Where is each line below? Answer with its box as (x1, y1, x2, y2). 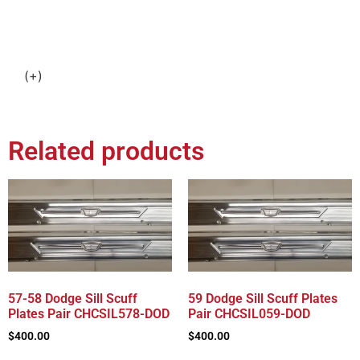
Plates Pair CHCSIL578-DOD (8, 305, 170, 321)
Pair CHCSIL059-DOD (188, 305, 310, 321)
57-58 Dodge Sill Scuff (8, 290, 137, 306)
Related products (8, 135, 204, 166)
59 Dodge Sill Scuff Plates (188, 290, 337, 306)
